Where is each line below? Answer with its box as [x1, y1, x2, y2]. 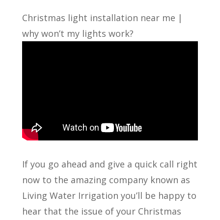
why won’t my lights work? [22, 27, 134, 39]
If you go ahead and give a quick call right [22, 158, 197, 170]
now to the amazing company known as [22, 173, 190, 186]
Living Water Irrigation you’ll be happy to [22, 189, 196, 201]
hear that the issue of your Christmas [22, 205, 181, 217]
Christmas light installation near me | [22, 12, 183, 24]
